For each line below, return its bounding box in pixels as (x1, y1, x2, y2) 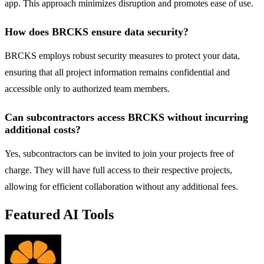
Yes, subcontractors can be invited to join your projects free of (5, 148, 234, 159)
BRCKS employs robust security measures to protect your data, (5, 51, 240, 61)
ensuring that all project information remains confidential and (5, 67, 230, 78)
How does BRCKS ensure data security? (5, 26, 189, 38)
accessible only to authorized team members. (5, 84, 170, 94)
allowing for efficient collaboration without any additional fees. (5, 181, 238, 192)
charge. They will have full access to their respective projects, (5, 165, 232, 176)
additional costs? (5, 124, 81, 136)
